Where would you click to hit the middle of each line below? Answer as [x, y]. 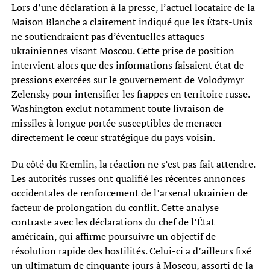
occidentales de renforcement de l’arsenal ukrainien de [129, 193]
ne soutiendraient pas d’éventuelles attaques [108, 36]
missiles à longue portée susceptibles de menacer [117, 123]
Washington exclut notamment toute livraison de [117, 108]
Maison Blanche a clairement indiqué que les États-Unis [132, 21]
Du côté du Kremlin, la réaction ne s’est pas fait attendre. [133, 164]
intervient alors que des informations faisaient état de [127, 65]
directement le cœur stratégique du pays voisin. [113, 137]
